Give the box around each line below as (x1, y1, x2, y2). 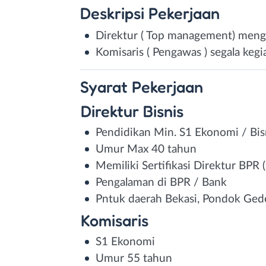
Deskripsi (80, 3, 148, 23)
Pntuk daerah (96, 193, 165, 205)
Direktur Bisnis (80, 101, 183, 121)
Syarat (80, 77, 132, 96)
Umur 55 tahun (96, 252, 172, 264)
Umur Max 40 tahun (96, 143, 197, 155)
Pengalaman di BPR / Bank (96, 176, 227, 188)
